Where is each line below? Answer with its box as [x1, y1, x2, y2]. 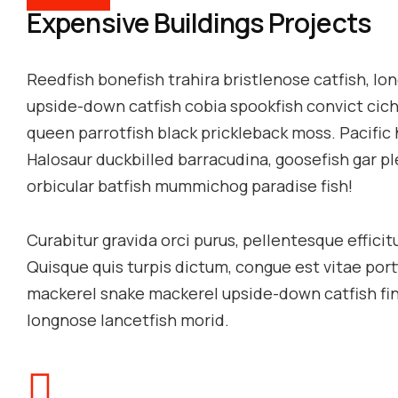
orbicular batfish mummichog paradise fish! [27, 175, 353, 197]
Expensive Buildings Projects [27, 4, 371, 42]
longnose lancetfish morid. [27, 308, 229, 330]
